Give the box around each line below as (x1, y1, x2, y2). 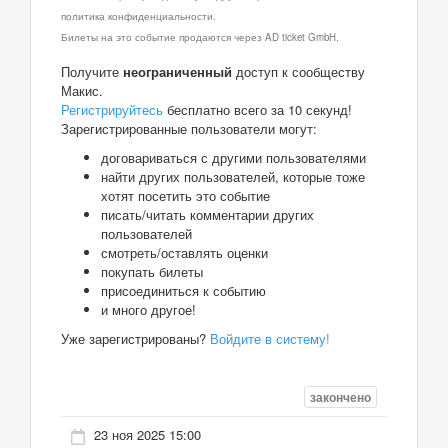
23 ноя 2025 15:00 (94, 425, 201, 445)
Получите (61, 61, 123, 81)
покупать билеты (101, 261, 203, 281)
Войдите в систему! (210, 328, 330, 348)
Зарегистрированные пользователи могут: (61, 118, 317, 138)
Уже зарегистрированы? (61, 328, 210, 348)
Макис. (61, 80, 103, 100)
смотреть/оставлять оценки (101, 242, 268, 262)
